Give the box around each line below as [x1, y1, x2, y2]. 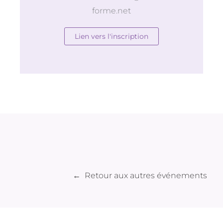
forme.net [92, 5, 131, 15]
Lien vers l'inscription [75, 31, 148, 41]
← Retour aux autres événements [73, 170, 207, 180]
